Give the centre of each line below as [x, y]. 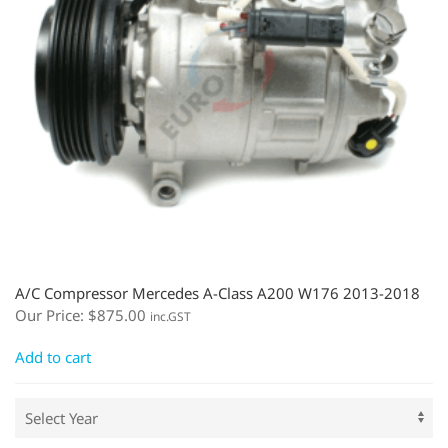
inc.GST [170, 316]
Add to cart [53, 356]
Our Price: [51, 314]
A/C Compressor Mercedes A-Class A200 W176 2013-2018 [217, 292]
